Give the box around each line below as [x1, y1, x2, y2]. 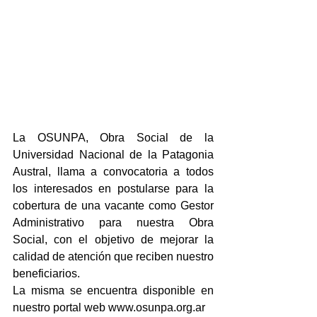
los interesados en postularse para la [13, 182, 214, 195]
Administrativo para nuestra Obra [13, 216, 214, 229]
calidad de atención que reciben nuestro [13, 250, 214, 263]
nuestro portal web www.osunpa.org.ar [13, 301, 205, 313]
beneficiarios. [13, 267, 83, 279]
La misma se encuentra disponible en [13, 284, 214, 296]
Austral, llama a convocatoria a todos [13, 165, 214, 178]
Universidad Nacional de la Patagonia [13, 148, 214, 161]
